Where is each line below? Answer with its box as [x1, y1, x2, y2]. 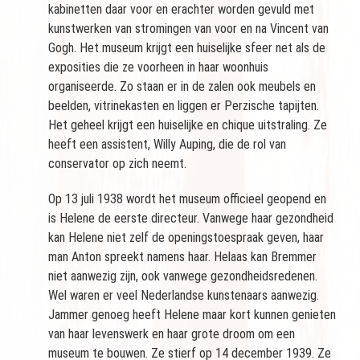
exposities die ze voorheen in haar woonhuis [48, 59, 268, 75]
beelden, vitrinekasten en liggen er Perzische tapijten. [48, 97, 319, 113]
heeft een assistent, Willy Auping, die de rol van [48, 136, 286, 152]
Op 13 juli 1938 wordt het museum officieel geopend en [48, 190, 326, 207]
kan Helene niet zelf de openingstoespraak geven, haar [48, 229, 324, 245]
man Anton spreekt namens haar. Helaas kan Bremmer [48, 248, 317, 264]
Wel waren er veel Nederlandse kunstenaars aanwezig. [48, 287, 322, 303]
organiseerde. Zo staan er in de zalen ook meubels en [48, 78, 316, 94]
